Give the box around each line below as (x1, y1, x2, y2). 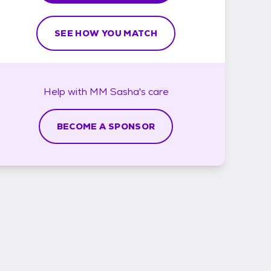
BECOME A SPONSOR (56, 120, 155, 132)
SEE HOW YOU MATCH (54, 27, 157, 39)
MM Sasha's (89, 85, 146, 98)
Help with (43, 85, 90, 98)
